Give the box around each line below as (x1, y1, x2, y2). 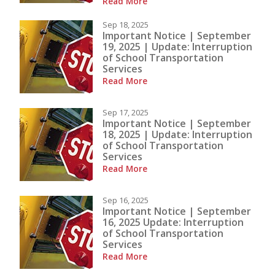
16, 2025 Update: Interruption (103, 215, 244, 229)
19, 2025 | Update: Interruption (103, 39, 252, 53)
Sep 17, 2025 (103, 107, 149, 118)
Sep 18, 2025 (103, 19, 149, 31)
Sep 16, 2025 (103, 195, 149, 206)
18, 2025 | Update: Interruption (103, 127, 252, 141)
